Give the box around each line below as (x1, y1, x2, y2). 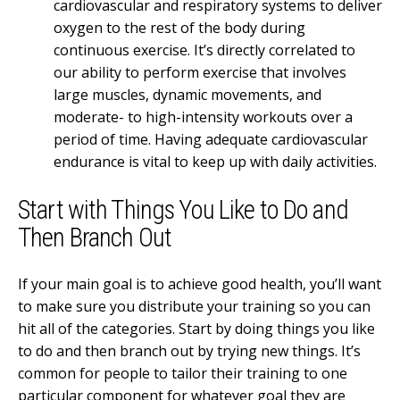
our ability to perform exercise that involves (54, 62, 346, 83)
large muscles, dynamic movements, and (54, 85, 321, 105)
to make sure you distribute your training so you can (18, 296, 371, 316)
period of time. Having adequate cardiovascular (54, 129, 368, 150)
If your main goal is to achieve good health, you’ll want (18, 273, 381, 294)
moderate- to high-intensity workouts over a (54, 107, 353, 128)
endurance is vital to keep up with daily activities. (54, 152, 377, 172)
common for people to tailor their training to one (18, 362, 347, 383)
